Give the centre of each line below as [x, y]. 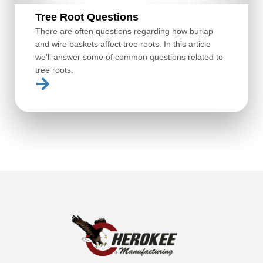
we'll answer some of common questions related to [129, 57]
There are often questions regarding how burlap [124, 31]
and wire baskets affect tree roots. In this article [123, 44]
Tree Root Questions [87, 17]
